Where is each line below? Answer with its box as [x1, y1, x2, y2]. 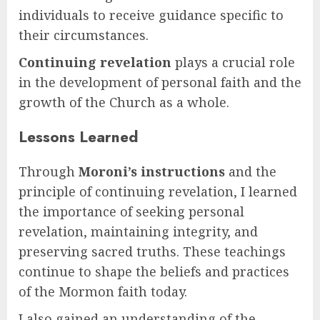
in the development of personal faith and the [19, 74, 301, 91]
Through [19, 163, 79, 181]
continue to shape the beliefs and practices [19, 263, 289, 281]
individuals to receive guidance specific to [19, 6, 284, 24]
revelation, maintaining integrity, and [19, 223, 258, 241]
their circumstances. [19, 26, 149, 44]
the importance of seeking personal [19, 203, 244, 221]
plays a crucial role [171, 54, 295, 71]
